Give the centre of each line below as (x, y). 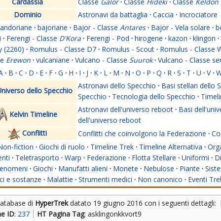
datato (81, 203)
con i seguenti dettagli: (180, 203)
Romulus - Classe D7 (63, 49)
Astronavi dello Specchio (117, 86)
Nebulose (159, 169)
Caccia (163, 15)
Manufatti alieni (83, 169)
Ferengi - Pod (108, 38)
